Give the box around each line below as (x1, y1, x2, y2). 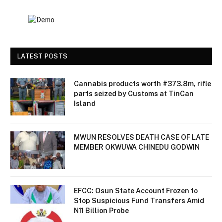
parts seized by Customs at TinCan (74, 90, 194, 98)
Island (74, 100, 96, 108)
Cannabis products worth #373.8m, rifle (74, 80, 211, 88)
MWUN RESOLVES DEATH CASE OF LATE (74, 133, 209, 142)
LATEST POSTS (17, 53, 68, 60)
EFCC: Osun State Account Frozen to (74, 187, 198, 195)
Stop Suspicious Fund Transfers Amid (74, 197, 204, 205)
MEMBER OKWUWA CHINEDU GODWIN (74, 143, 200, 152)
